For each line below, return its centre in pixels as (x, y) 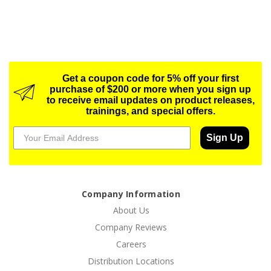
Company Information (131, 194)
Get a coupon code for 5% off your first (150, 78)
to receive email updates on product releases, (150, 100)
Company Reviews (131, 227)
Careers (131, 244)
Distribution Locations (131, 261)
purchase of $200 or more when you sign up (150, 89)
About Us (131, 210)
